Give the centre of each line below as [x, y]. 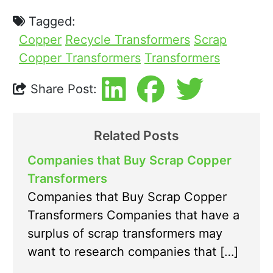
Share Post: [62, 89]
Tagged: [50, 22]
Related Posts [136, 136]
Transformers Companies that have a [133, 215]
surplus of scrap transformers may [125, 234]
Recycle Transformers [128, 40]
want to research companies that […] [133, 252]
